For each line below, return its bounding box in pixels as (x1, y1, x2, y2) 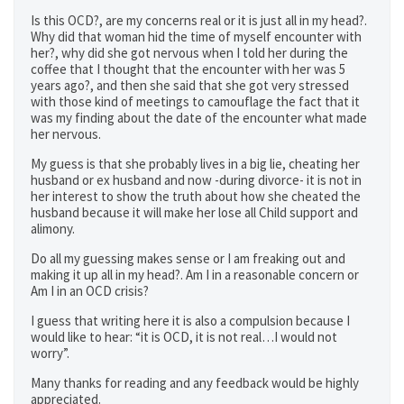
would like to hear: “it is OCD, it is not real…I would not (31, 328, 337, 345)
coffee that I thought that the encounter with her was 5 (31, 60, 345, 78)
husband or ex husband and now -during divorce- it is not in (31, 171, 362, 188)
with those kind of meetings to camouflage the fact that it (31, 93, 360, 110)
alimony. (31, 220, 75, 237)
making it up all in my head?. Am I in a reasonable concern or (31, 266, 359, 283)
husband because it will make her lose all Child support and (31, 204, 358, 221)
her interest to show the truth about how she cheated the (31, 188, 361, 205)
